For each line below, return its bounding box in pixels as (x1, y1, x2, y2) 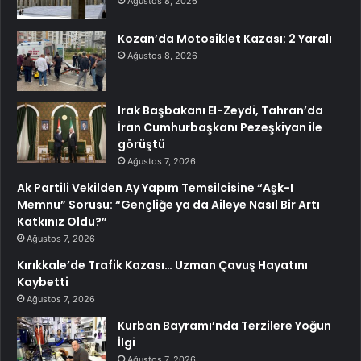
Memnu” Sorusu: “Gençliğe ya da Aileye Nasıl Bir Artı (17, 197, 320, 214)
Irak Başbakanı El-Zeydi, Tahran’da (118, 102, 323, 119)
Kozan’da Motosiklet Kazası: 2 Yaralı (118, 31, 332, 48)
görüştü (118, 136, 165, 153)
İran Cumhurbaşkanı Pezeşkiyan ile (118, 119, 322, 136)
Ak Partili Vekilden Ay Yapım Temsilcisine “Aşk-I (17, 180, 293, 197)
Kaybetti (17, 274, 68, 291)
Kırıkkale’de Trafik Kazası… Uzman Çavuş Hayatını (17, 257, 308, 274)
